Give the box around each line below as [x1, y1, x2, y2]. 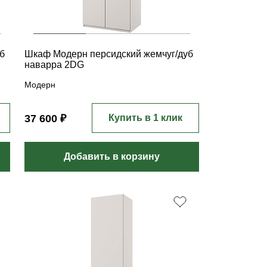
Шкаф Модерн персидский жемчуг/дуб [24, 49, 194, 59]
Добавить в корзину [64, 151, 160, 162]
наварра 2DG [24, 60, 85, 70]
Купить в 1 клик [108, 113, 182, 123]
